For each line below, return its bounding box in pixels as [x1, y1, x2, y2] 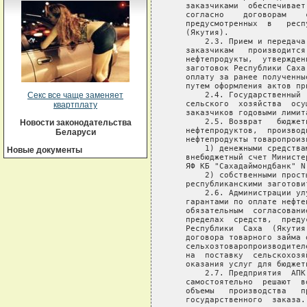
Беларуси [55, 127, 96, 137]
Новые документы [7, 145, 82, 155]
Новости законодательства [19, 118, 132, 127]
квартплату [53, 100, 97, 110]
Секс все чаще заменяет [27, 90, 123, 100]
